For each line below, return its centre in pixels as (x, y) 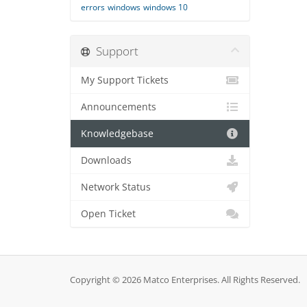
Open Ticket (108, 214)
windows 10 (165, 7)
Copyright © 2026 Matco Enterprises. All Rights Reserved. (185, 280)
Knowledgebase (117, 134)
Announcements (119, 107)
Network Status (116, 187)
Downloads (106, 160)
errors (93, 7)
